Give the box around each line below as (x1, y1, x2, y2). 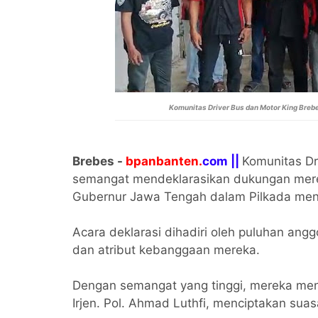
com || (202, 154, 242, 168)
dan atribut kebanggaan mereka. (72, 243, 263, 257)
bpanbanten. (123, 154, 202, 168)
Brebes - (72, 154, 123, 168)
